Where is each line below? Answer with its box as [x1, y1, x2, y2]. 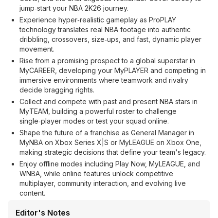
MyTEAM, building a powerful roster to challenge [19, 107, 177, 115]
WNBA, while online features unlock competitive [19, 169, 173, 178]
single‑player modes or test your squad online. [19, 117, 169, 125]
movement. [19, 45, 54, 53]
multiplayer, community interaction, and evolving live [19, 179, 186, 187]
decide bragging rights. [19, 86, 94, 94]
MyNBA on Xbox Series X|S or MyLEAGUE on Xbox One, [19, 138, 201, 146]
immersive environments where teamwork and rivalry [19, 76, 188, 84]
